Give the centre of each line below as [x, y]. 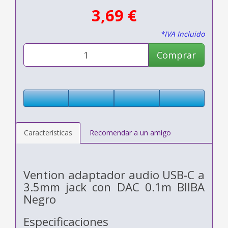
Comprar [176, 55]
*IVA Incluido [182, 34]
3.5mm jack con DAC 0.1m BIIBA [114, 187]
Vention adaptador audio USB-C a [114, 175]
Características [48, 132]
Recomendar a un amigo [130, 132]
